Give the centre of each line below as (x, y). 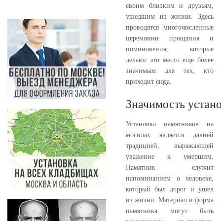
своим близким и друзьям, (170, 5)
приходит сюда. (149, 81)
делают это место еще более (170, 60)
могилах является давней (170, 135)
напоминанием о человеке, (170, 178)
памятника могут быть (170, 211)
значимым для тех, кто (170, 71)
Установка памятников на (170, 124)
